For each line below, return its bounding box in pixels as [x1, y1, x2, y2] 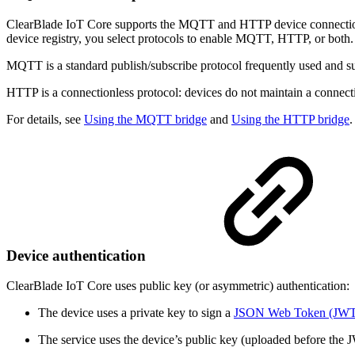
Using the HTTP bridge [231, 112, 349, 126]
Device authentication [6, 246, 150, 264]
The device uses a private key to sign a [38, 306, 234, 320]
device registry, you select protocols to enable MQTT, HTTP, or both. [6, 31, 353, 45]
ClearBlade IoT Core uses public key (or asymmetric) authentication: [6, 279, 349, 293]
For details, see [6, 112, 84, 126]
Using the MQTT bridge [84, 112, 207, 126]
